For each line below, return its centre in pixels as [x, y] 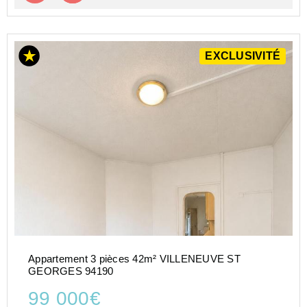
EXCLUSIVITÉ [243, 56]
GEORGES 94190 [71, 271]
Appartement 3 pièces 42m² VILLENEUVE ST [134, 259]
